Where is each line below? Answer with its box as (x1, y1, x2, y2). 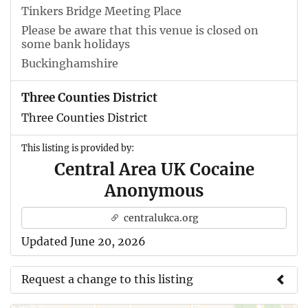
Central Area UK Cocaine (54, 158, 254, 180)
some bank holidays (21, 36, 130, 51)
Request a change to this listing (21, 272, 193, 286)
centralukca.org (121, 211, 199, 224)
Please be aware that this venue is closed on (21, 23, 258, 37)
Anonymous (104, 179, 203, 201)
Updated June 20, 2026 (21, 234, 146, 248)
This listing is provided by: (21, 142, 134, 153)
